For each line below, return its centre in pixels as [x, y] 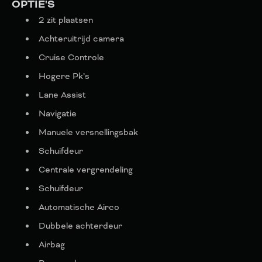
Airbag [52, 245]
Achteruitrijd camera [81, 39]
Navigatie [58, 114]
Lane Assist [62, 95]
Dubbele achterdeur [80, 226]
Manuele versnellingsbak [88, 132]
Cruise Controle [71, 58]
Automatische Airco [79, 207]
